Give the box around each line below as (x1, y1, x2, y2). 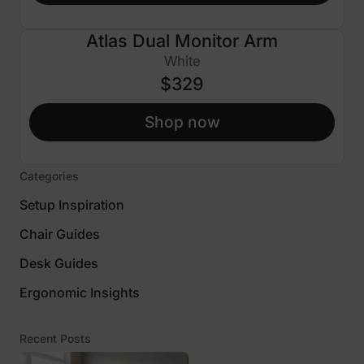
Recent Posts (19, 331, 91, 345)
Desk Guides (19, 254, 98, 271)
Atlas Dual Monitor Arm (86, 29, 278, 51)
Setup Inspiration (19, 196, 124, 213)
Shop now (144, 111, 220, 132)
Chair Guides (19, 225, 100, 242)
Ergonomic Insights (19, 284, 140, 301)
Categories (19, 169, 79, 184)
